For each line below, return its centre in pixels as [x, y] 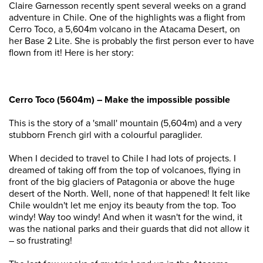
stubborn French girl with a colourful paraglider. [106, 135]
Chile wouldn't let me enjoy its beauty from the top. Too [122, 205]
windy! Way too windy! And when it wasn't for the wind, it [126, 217]
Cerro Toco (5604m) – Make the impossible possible [119, 100]
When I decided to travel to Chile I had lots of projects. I [122, 159]
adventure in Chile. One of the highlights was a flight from [127, 18]
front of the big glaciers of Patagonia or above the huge [122, 182]
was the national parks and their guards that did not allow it [129, 229]
